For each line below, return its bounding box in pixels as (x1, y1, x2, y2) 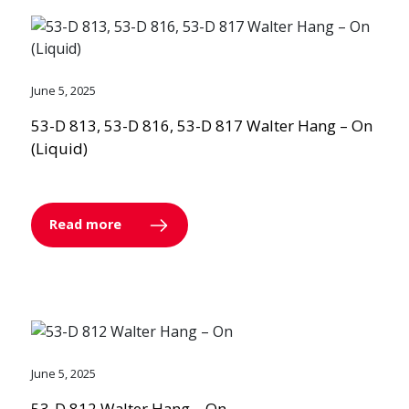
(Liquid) (30, 138, 88, 160)
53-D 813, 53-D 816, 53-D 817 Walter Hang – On (30, 115, 372, 137)
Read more (48, 215, 125, 233)
